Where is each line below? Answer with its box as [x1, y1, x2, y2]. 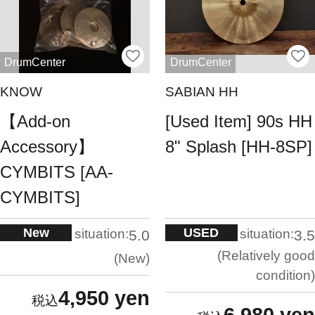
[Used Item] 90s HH [165, 111, 313, 131]
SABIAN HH [165, 84, 239, 100]
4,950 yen [58, 287, 150, 310]
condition [256, 267, 311, 283]
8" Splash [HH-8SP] [165, 136, 313, 156]
